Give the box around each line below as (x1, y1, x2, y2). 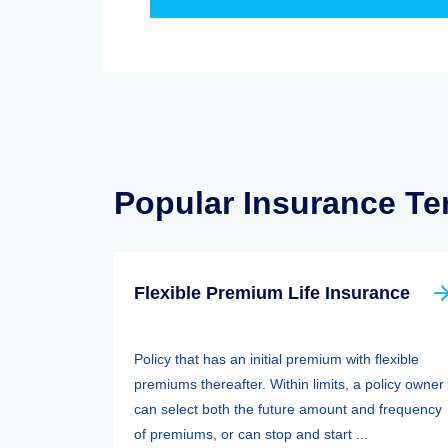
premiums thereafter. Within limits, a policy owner (134, 376, 444, 392)
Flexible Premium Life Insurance (134, 283, 410, 303)
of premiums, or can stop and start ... (134, 426, 368, 442)
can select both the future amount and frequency (134, 401, 442, 417)
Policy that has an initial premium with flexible (134, 351, 419, 367)
